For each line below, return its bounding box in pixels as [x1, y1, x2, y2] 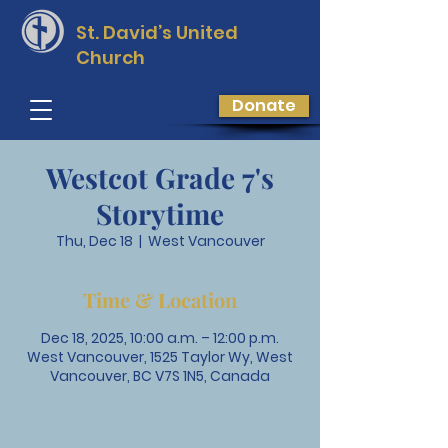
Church [76, 45, 145, 70]
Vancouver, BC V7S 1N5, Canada [50, 366, 270, 386]
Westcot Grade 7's [46, 159, 274, 196]
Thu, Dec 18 [55, 231, 133, 251]
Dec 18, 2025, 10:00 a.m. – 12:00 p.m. [41, 328, 279, 348]
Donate [232, 94, 296, 117]
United [176, 20, 238, 45]
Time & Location [83, 286, 237, 313]
